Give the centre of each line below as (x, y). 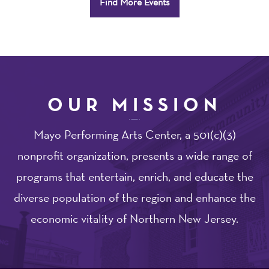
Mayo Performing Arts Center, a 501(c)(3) (134, 134)
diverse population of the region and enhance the (134, 198)
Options (41, 12)
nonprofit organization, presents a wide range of (134, 156)
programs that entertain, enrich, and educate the (134, 177)
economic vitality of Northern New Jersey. (134, 219)
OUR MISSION (134, 104)
